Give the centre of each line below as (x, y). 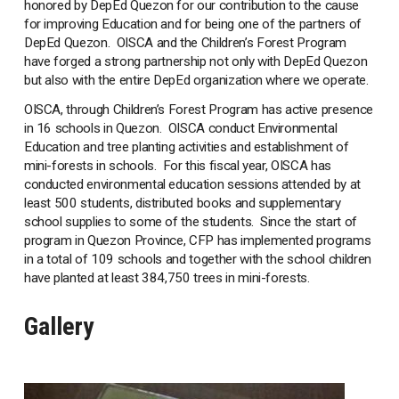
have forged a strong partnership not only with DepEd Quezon (195, 61)
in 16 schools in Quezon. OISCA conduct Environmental (180, 128)
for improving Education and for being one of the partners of (192, 24)
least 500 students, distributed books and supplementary (182, 203)
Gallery (58, 327)
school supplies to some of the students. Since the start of (190, 221)
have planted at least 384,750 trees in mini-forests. (167, 277)
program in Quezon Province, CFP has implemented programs (197, 240)
